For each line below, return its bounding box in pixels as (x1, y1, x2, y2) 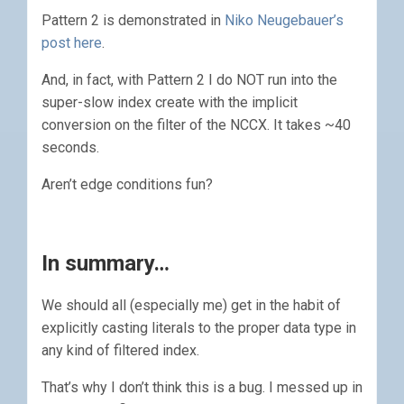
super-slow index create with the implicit (41, 94, 298, 111)
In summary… (41, 251, 170, 276)
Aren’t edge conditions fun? (41, 176, 213, 193)
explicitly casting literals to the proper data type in (41, 319, 356, 336)
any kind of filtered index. (41, 342, 199, 359)
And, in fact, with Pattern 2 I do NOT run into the (41, 71, 337, 88)
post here (41, 34, 102, 51)
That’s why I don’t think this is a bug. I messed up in (41, 379, 363, 396)
